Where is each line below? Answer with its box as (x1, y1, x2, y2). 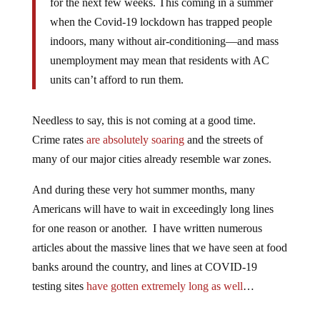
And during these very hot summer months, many (31, 183, 255, 196)
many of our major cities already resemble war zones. (31, 152, 271, 165)
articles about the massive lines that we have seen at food (31, 241, 287, 254)
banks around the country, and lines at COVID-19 (31, 260, 257, 273)
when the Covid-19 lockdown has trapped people (49, 15, 272, 28)
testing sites (31, 279, 86, 292)
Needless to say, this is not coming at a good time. (31, 114, 259, 126)
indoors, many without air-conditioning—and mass (49, 34, 279, 47)
